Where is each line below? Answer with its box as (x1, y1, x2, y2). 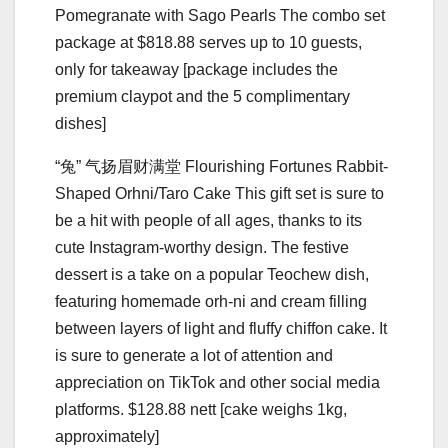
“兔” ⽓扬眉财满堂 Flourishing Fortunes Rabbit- (55, 157, 388, 175)
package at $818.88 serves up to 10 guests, (55, 33, 362, 51)
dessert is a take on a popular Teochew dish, (55, 265, 369, 283)
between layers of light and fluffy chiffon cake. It (55, 319, 387, 337)
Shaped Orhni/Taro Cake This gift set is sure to (55, 184, 384, 202)
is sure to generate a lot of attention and (55, 346, 333, 364)
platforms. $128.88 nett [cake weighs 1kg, (55, 400, 347, 418)
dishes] (55, 114, 106, 132)
